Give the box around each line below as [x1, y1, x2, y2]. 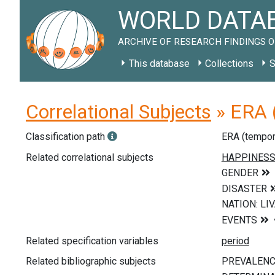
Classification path [26, 131, 107, 142]
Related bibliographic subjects [26, 255, 156, 268]
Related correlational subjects [26, 151, 153, 163]
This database [128, 58, 190, 69]
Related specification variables [26, 234, 158, 247]
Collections [205, 58, 254, 69]
